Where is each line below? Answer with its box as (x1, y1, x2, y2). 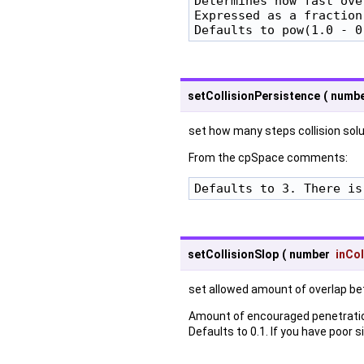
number (289, 247, 332, 261)
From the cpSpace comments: (188, 150, 348, 164)
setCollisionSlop (188, 247, 279, 261)
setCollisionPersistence (188, 89, 320, 102)
